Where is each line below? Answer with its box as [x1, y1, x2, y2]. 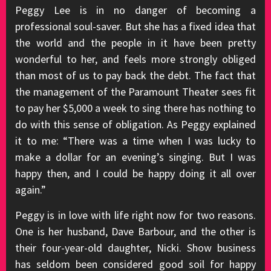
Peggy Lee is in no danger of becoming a [15, 3, 256, 17]
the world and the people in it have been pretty [15, 36, 256, 50]
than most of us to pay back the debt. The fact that [15, 68, 256, 82]
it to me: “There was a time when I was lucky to [15, 134, 256, 148]
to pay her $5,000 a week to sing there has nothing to [15, 101, 256, 115]
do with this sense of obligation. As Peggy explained [15, 117, 256, 131]
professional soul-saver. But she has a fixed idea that [15, 19, 256, 33]
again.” [15, 183, 46, 197]
